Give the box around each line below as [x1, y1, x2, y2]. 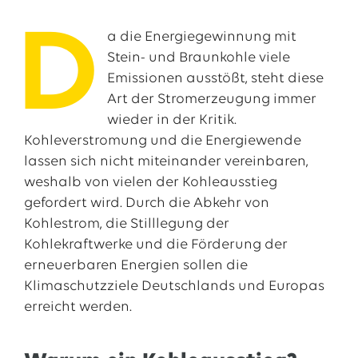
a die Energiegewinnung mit [106, 30, 296, 45]
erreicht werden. [23, 300, 132, 315]
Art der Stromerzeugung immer [106, 92, 316, 107]
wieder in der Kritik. [106, 113, 237, 128]
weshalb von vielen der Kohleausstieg [23, 175, 277, 190]
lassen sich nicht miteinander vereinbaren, [23, 154, 308, 169]
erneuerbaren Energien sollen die [23, 258, 248, 273]
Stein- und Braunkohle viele [106, 50, 290, 66]
